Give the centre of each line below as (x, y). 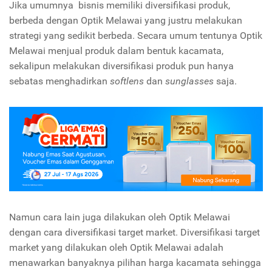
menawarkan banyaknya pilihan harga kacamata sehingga (135, 262)
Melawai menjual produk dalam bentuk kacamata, (116, 50)
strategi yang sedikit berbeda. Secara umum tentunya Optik (136, 35)
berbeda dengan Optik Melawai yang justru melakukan (126, 20)
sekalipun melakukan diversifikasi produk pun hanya (121, 66)
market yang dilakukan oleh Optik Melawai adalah (116, 247)
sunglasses (189, 81)
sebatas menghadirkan (59, 81)
